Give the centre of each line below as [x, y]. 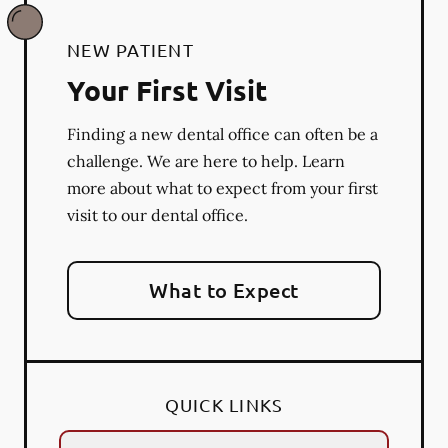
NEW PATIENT [130, 49]
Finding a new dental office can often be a [222, 133]
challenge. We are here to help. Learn [206, 160]
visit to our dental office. [157, 214]
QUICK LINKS [224, 404]
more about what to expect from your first [222, 187]
